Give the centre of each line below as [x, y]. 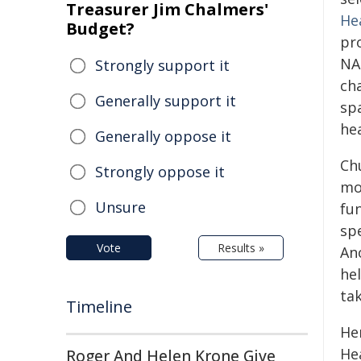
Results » [241, 248]
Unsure [120, 207]
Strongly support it [162, 65]
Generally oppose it [163, 136]
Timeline [99, 307]
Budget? [100, 29]
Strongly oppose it [160, 172]
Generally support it [166, 101]
